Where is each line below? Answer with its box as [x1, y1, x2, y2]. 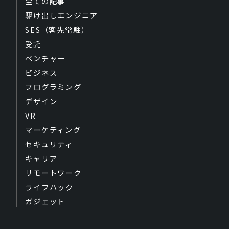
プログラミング [25, 81, 82, 92]
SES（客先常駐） [25, 24, 89, 35]
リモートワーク [25, 167, 82, 178]
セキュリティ [25, 138, 74, 149]
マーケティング [25, 124, 82, 135]
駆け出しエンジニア [25, 9, 98, 20]
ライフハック [25, 181, 74, 192]
